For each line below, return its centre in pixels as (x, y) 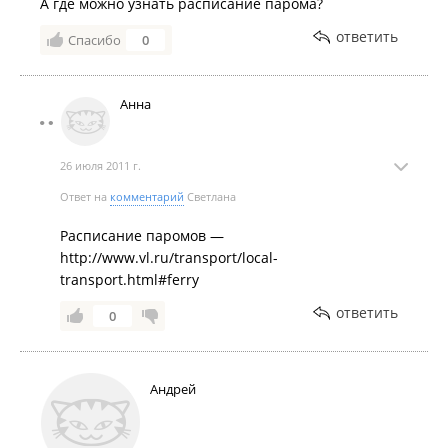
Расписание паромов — (142, 236)
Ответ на (85, 197)
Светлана (210, 197)
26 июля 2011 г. (100, 166)
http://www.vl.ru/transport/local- (169, 258)
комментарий (147, 197)
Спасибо (94, 40)
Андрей (173, 389)
